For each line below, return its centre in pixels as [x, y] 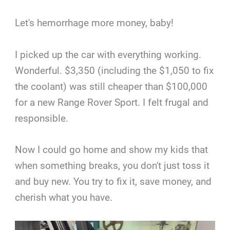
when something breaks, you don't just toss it [112, 166]
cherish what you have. [64, 198]
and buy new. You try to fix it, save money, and [113, 182]
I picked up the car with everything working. [108, 54]
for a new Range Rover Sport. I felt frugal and [112, 102]
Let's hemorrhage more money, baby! [94, 23]
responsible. [42, 118]
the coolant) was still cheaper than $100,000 [111, 86]
